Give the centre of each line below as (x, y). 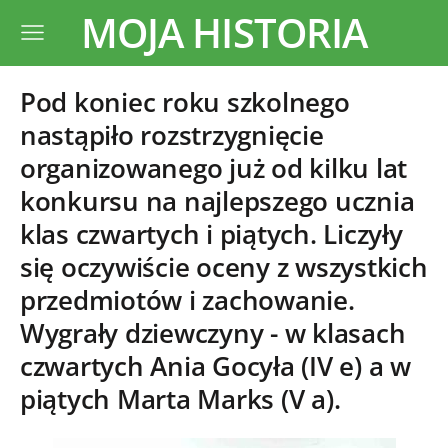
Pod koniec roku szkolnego (185, 102)
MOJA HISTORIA (224, 32)
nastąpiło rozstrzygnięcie (172, 135)
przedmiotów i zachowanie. (187, 300)
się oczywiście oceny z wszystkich (224, 267)
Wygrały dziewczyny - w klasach (213, 333)
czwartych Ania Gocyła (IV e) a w (215, 366)
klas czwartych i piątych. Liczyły (211, 234)
